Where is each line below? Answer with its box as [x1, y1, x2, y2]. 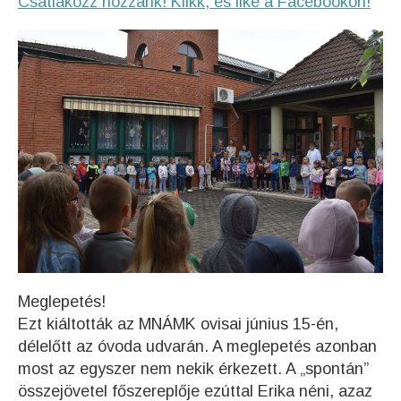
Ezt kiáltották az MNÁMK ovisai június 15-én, [18, 314, 338, 333]
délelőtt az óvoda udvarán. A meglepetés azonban [18, 337, 377, 355]
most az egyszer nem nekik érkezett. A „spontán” [18, 359, 369, 378]
